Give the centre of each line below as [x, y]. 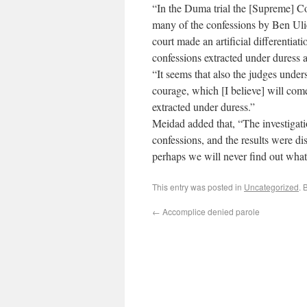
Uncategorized [271, 187]
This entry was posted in [198, 187]
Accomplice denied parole [210, 211]
